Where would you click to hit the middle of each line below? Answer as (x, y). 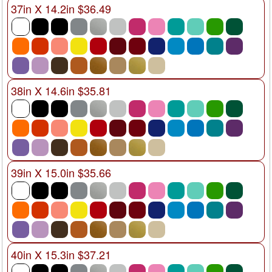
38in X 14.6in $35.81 (61, 90)
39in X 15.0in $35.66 (61, 172)
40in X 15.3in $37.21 (61, 254)
